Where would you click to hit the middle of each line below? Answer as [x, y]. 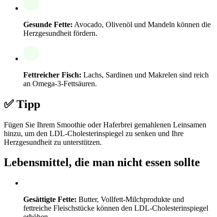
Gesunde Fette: [48, 24]
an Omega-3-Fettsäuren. [60, 83]
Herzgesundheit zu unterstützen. [53, 142]
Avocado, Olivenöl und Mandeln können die [142, 24]
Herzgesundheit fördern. [60, 33]
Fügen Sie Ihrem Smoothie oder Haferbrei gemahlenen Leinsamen [105, 124]
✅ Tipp [22, 104]
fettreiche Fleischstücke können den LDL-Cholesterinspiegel [116, 208]
